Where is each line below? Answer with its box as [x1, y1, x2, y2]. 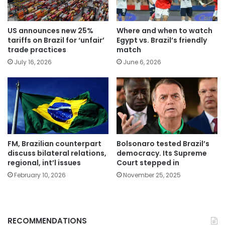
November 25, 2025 [123, 171, 181, 180]
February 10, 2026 [14, 171, 66, 180]
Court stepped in [117, 158, 179, 168]
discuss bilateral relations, [8, 148, 106, 159]
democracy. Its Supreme [117, 148, 207, 159]
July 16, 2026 [14, 57, 52, 66]
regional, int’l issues [8, 158, 81, 168]
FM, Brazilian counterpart [8, 139, 101, 149]
